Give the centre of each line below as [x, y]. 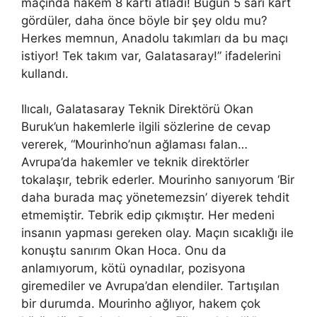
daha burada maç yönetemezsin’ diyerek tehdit [155, 198]
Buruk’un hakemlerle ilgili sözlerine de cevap [146, 127]
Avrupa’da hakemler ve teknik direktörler [135, 162]
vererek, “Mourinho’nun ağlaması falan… [134, 145]
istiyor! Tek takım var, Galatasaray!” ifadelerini [151, 56]
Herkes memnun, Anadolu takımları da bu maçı [155, 38]
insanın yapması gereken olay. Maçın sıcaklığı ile [157, 233]
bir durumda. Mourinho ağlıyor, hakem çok [141, 304]
